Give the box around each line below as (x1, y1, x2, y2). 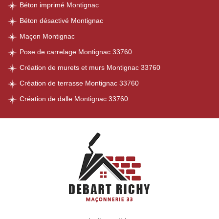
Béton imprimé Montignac (20, 1, 99, 9)
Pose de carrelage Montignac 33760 (20, 48, 132, 56)
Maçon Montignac (20, 32, 75, 40)
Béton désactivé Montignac (20, 17, 103, 24)
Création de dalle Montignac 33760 (20, 95, 128, 103)
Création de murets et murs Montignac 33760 (20, 64, 160, 71)
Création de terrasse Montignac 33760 (20, 79, 139, 87)
